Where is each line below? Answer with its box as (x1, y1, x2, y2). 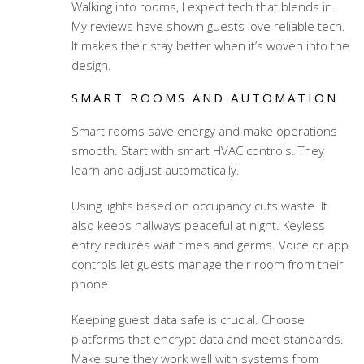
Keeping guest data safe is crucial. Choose (71, 311, 305, 328)
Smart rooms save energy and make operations (71, 123, 337, 140)
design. (71, 57, 111, 74)
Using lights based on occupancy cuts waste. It (71, 197, 327, 214)
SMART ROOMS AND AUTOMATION (71, 89, 338, 106)
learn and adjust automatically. (71, 162, 240, 179)
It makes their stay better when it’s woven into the (71, 37, 349, 54)
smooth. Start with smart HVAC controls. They (71, 142, 324, 159)
